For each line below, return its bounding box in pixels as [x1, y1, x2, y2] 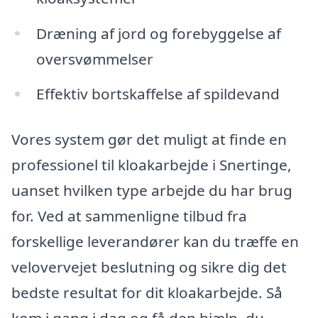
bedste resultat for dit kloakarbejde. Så [11, 283, 283, 303]
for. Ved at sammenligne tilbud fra [11, 206, 247, 226]
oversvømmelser [35, 48, 153, 69]
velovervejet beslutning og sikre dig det [11, 257, 287, 278]
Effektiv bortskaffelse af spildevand [35, 84, 280, 104]
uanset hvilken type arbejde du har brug [11, 180, 292, 201]
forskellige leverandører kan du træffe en [11, 231, 299, 252]
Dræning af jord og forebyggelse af [35, 23, 281, 43]
